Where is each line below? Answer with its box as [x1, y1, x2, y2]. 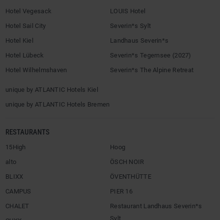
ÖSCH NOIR [110, 158, 144, 165]
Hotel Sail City [5, 22, 46, 29]
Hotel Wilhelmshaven [5, 66, 67, 74]
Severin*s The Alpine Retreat [110, 66, 194, 74]
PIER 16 [110, 188, 133, 195]
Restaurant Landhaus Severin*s [110, 202, 202, 210]
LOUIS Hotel [110, 7, 146, 15]
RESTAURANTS [5, 128, 50, 137]
